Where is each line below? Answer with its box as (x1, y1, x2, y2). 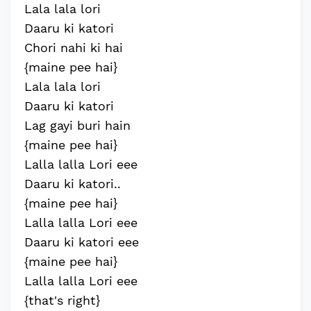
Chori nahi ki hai (24, 40, 123, 55)
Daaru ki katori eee (24, 235, 139, 249)
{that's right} (24, 293, 100, 308)
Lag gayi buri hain (24, 118, 131, 133)
